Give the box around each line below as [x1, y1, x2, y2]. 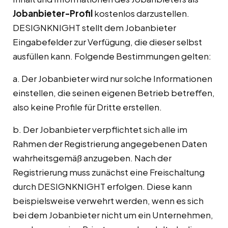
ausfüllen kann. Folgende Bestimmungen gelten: [13, 50, 211, 62]
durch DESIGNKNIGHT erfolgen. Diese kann [13, 181, 192, 192]
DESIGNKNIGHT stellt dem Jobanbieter [13, 22, 176, 34]
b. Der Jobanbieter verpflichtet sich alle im [13, 124, 187, 135]
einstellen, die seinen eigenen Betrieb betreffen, [13, 87, 215, 99]
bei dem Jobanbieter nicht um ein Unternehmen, [13, 209, 213, 221]
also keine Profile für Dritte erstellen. [13, 101, 162, 113]
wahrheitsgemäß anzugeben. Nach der [13, 152, 172, 164]
